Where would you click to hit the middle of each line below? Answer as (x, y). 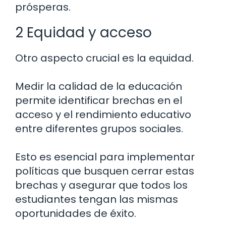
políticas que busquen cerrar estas (105, 171)
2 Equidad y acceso (83, 33)
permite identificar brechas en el (99, 101)
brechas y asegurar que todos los (101, 185)
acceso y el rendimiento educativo (103, 115)
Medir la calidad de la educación (99, 87)
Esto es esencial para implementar (105, 157)
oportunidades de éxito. (76, 214)
